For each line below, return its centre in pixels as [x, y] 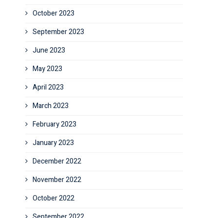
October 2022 [54, 198]
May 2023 [47, 69]
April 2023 [48, 87]
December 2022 [57, 161]
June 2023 [49, 50]
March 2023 [51, 106]
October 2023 [54, 13]
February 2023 [54, 124]
